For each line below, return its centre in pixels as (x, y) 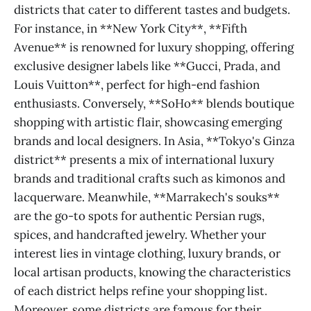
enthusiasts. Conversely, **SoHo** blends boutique (154, 103)
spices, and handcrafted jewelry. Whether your (140, 234)
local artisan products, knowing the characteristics (152, 272)
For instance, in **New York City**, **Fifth (131, 28)
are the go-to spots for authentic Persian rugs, (139, 216)
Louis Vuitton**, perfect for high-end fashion (137, 84)
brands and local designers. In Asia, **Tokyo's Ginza (154, 141)
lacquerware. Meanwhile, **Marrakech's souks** (147, 197)
